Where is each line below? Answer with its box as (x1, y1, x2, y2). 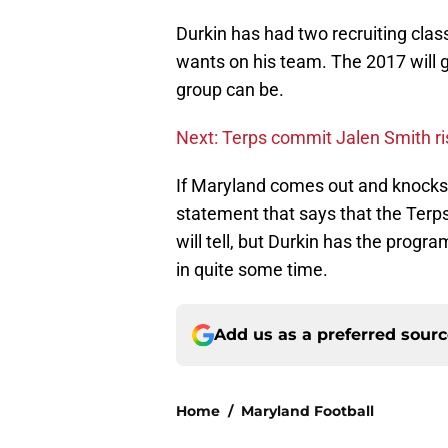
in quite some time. (176, 259, 328, 281)
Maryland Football (241, 402, 374, 421)
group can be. (176, 79, 284, 101)
